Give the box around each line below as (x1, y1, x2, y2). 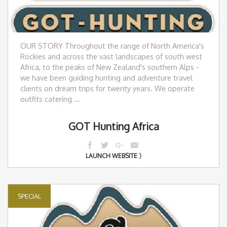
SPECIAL (18, 192, 42, 200)
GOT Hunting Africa (68, 119, 159, 133)
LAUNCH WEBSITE (85, 152, 137, 160)
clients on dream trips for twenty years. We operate (20, 83, 195, 93)
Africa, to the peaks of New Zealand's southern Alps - (20, 62, 199, 71)
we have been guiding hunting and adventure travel (20, 72, 193, 82)
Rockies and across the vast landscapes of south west (20, 51, 202, 61)
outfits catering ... (20, 94, 80, 103)
